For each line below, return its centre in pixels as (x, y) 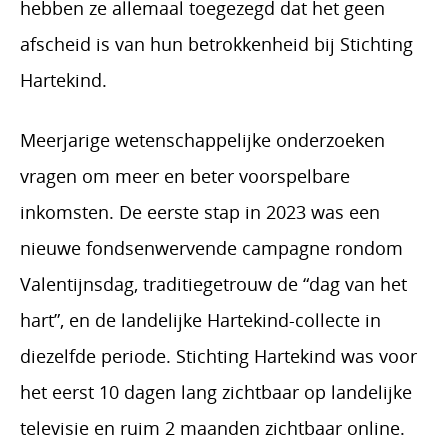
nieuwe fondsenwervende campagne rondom (211, 248)
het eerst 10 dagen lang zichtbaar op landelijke (216, 392)
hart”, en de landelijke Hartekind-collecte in (200, 320)
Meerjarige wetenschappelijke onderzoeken (202, 140)
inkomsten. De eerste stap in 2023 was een (200, 212)
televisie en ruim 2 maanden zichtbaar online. (212, 428)
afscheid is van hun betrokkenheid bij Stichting (216, 44)
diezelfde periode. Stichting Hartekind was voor (218, 356)
